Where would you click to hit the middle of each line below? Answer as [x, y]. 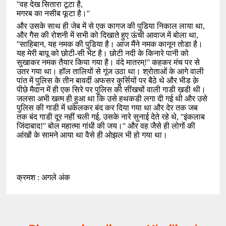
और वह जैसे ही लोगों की [162, 126]
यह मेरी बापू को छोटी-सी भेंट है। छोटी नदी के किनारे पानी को [103, 53]
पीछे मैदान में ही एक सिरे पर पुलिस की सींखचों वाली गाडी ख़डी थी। [111, 89]
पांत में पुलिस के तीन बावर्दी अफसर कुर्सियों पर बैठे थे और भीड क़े [108, 80]
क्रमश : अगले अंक [44, 177]
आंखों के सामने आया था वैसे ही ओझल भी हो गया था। [92, 135]
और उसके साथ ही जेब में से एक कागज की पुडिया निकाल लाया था [110, 26]
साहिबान [32, 44]
